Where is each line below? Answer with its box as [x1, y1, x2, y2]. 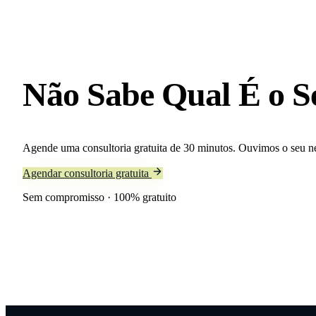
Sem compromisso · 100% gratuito [23, 190, 176, 203]
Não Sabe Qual [23, 75, 238, 113]
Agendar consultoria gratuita [23, 166, 152, 179]
